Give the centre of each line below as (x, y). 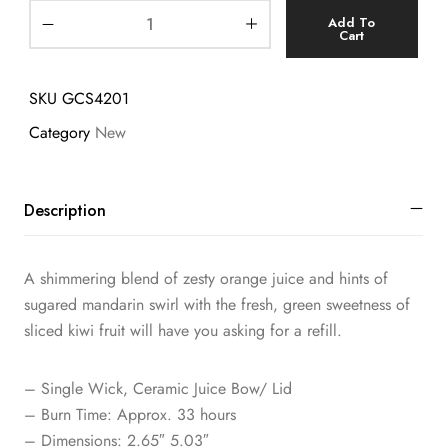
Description (65, 211)
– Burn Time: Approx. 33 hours (130, 415)
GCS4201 (95, 98)
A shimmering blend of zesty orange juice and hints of (206, 279)
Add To (352, 22)
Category (59, 132)
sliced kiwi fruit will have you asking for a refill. (183, 331)
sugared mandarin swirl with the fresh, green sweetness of (217, 305)
